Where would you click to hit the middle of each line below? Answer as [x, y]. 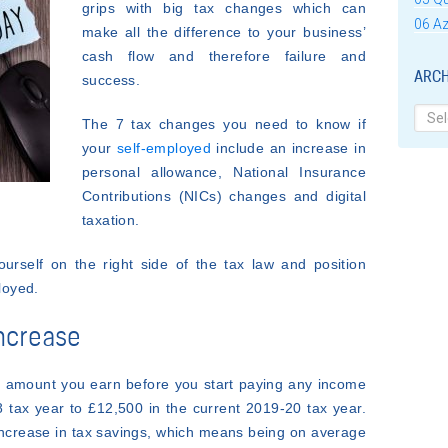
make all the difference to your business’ [224, 32]
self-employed [164, 148]
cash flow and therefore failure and [224, 56]
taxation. [113, 220]
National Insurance [294, 172]
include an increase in [288, 148]
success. [111, 80]
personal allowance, [152, 172]
